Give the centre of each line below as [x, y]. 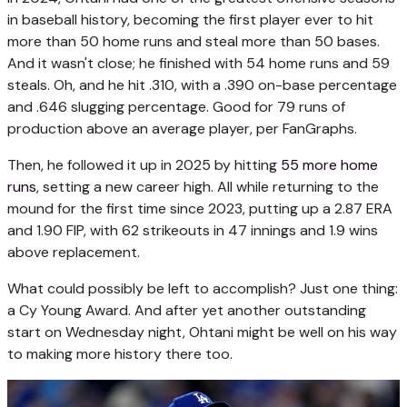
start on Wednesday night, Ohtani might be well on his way [202, 333]
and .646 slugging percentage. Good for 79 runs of [176, 107]
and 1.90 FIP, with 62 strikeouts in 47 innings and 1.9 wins [193, 231]
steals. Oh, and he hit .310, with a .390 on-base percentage [202, 85]
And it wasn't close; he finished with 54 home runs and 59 [199, 64]
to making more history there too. [120, 354]
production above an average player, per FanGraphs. [182, 129]
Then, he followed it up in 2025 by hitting [144, 165]
